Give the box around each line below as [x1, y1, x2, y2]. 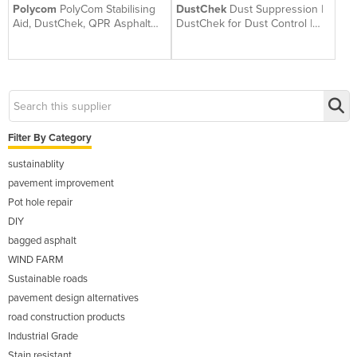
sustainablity [8, 158, 64, 171]
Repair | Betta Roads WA [13, 31, 132, 45]
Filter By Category [8, 131, 92, 145]
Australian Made [176, 31, 256, 45]
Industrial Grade [8, 330, 78, 343]
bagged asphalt [8, 234, 76, 248]
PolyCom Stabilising [60, 2, 155, 17]
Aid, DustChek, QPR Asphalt [13, 17, 151, 31]
